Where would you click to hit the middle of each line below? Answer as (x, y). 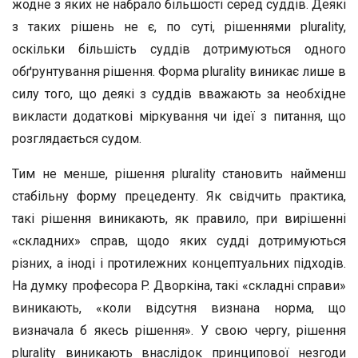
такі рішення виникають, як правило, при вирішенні (179, 219)
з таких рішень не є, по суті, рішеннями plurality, (179, 27)
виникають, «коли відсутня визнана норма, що (179, 308)
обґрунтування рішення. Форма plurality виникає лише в (179, 72)
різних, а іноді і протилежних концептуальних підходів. (179, 263)
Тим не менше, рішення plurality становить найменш (179, 174)
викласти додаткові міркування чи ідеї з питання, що (179, 116)
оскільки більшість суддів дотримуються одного (179, 49)
